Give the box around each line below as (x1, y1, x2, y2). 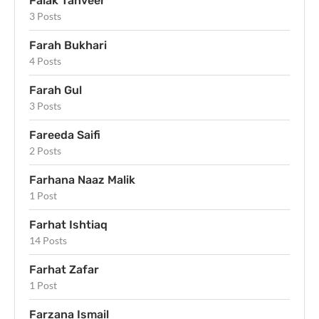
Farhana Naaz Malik (29, 172, 135, 187)
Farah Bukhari (29, 38, 107, 52)
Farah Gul (29, 83, 82, 97)
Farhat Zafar (29, 262, 99, 276)
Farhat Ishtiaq (29, 217, 108, 231)
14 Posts (29, 234, 67, 246)
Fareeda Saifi (29, 127, 100, 142)
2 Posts (29, 144, 61, 157)
